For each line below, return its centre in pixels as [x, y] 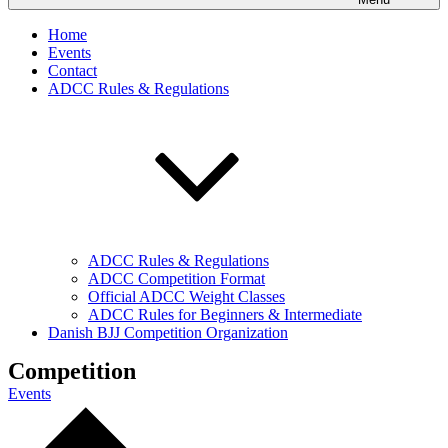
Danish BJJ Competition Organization [168, 332]
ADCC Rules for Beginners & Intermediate [225, 314]
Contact [72, 70]
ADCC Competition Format [176, 278]
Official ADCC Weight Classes [186, 296]
